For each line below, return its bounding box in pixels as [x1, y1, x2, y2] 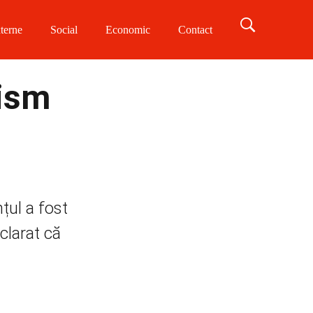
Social [50, 24, 78, 36]
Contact [178, 24, 212, 36]
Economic [105, 24, 150, 36]
